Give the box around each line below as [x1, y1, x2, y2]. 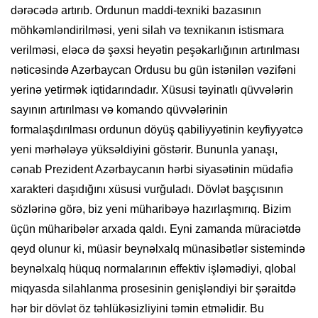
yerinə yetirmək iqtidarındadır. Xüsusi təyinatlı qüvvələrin [11, 84, 293, 97]
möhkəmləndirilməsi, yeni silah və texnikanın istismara [11, 24, 284, 37]
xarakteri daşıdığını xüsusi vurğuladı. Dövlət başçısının [11, 183, 283, 196]
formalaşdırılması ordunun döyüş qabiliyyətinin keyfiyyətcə [11, 124, 303, 136]
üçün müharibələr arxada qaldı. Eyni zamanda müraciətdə [11, 223, 301, 236]
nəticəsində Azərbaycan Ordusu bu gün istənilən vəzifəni [11, 64, 296, 77]
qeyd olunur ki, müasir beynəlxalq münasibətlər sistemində [11, 243, 305, 256]
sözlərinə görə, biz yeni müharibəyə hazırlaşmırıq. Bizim [11, 203, 291, 216]
